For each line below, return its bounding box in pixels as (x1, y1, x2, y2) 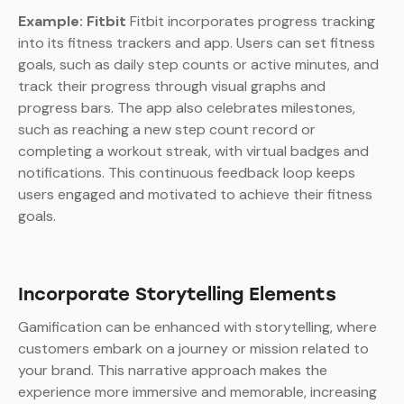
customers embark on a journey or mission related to (18, 339, 369, 359)
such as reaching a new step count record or (18, 120, 316, 140)
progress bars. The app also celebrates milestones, (18, 98, 355, 118)
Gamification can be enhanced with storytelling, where (18, 317, 377, 337)
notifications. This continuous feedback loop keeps (18, 163, 355, 183)
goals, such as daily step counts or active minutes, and (18, 55, 379, 75)
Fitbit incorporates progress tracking (126, 12, 375, 32)
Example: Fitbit (18, 12, 126, 32)
